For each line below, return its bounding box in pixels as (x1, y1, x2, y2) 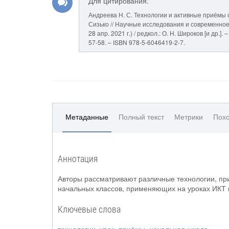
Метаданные (65, 111, 108, 122)
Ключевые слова (58, 203, 121, 215)
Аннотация (58, 152, 98, 165)
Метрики (174, 111, 203, 122)
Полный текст (119, 111, 164, 122)
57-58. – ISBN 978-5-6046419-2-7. (88, 38, 185, 47)
